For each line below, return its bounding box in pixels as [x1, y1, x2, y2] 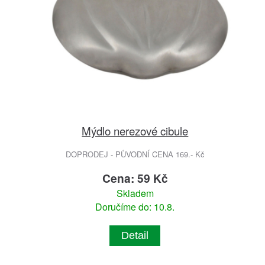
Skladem [116, 186, 154, 201]
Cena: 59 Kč [102, 170, 168, 187]
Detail [121, 230, 149, 242]
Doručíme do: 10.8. [95, 200, 175, 214]
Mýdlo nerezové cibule [82, 122, 189, 139]
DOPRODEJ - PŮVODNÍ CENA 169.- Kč [65, 148, 205, 160]
